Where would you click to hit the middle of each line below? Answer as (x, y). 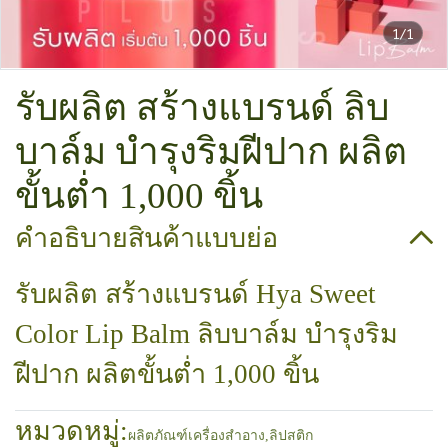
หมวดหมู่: (71, 431)
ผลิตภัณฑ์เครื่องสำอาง (196, 435)
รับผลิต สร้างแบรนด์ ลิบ (202, 107)
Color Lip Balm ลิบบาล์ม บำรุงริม (206, 334)
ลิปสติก (291, 435)
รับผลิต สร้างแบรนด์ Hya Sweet (195, 294)
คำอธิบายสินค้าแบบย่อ (146, 238)
